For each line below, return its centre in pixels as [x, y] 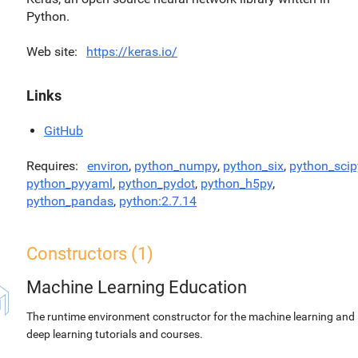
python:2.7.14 [158, 201]
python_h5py [237, 183]
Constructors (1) [90, 254]
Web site [50, 52]
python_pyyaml [70, 183]
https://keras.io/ [132, 52]
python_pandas [70, 201]
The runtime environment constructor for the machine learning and [191, 316]
